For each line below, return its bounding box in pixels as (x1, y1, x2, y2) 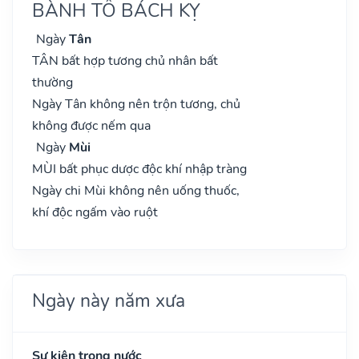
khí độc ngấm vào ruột (32, 203, 158, 221)
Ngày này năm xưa (32, 287, 185, 313)
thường (32, 73, 73, 91)
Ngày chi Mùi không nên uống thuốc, (32, 181, 240, 200)
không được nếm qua (32, 116, 151, 135)
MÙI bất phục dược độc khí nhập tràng (32, 159, 247, 178)
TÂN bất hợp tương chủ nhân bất (32, 51, 218, 70)
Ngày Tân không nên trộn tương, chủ (32, 95, 240, 113)
